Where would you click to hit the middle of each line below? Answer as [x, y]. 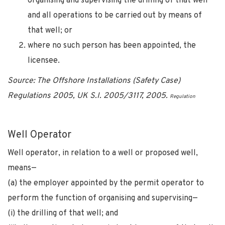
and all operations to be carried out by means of [115, 15]
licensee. [44, 61]
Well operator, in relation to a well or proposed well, [103, 153]
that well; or [50, 30]
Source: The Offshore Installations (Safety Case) [94, 81]
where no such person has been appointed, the [112, 45]
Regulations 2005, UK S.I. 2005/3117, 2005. [89, 96]
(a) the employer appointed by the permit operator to [106, 183]
